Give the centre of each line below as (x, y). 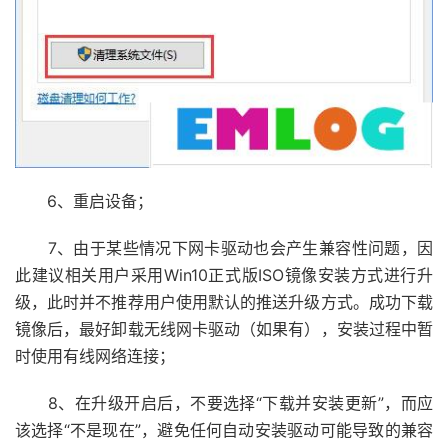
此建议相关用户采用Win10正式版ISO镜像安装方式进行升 (224, 275)
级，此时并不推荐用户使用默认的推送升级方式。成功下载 (224, 302)
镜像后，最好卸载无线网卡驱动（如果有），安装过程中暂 (224, 329)
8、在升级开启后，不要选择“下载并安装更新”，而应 (224, 403)
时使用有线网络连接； (95, 356)
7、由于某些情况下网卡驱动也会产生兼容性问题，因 (224, 248)
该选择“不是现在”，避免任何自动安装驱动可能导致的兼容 (224, 430)
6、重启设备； (84, 201)
